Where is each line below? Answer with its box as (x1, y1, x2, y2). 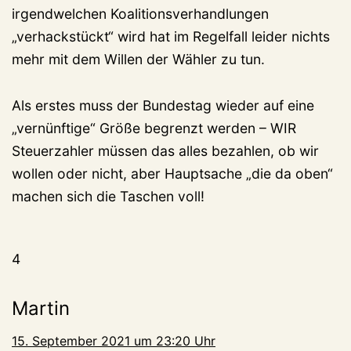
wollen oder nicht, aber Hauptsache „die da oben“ (12, 165, 333, 183)
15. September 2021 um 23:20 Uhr (12, 333, 215, 349)
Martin (12, 297, 70, 320)
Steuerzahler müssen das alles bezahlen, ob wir (12, 143, 319, 160)
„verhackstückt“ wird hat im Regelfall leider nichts (12, 28, 330, 45)
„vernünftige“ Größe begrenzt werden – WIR (12, 120, 296, 137)
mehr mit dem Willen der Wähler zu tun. (12, 51, 265, 68)
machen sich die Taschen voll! (12, 188, 204, 205)
